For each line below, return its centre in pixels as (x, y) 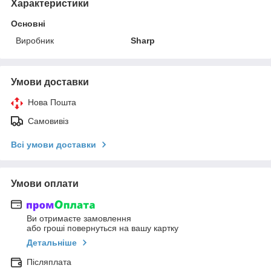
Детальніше (52, 243)
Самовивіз (48, 121)
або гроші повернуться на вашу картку (103, 228)
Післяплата (49, 262)
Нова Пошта (52, 102)
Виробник (35, 40)
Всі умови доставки (54, 144)
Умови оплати (45, 183)
